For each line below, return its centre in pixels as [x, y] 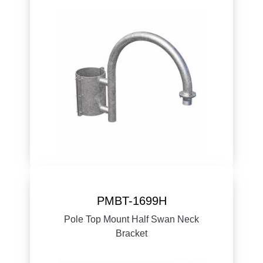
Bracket [131, 233]
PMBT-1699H [131, 200]
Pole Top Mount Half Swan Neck [131, 219]
